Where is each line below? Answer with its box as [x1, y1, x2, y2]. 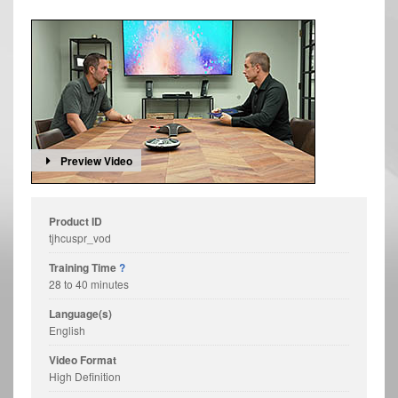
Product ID [49, 212, 102, 229]
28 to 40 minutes [49, 275, 129, 291]
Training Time [49, 259, 119, 275]
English [49, 322, 85, 338]
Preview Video [60, 152, 132, 169]
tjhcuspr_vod [49, 229, 111, 245]
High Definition [49, 368, 121, 384]
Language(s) [49, 305, 112, 322]
